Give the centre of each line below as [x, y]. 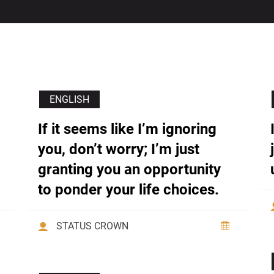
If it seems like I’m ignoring [127, 129]
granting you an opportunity [129, 170]
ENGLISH [69, 100]
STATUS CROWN [92, 226]
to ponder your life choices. [128, 190]
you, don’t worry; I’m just [119, 150]
